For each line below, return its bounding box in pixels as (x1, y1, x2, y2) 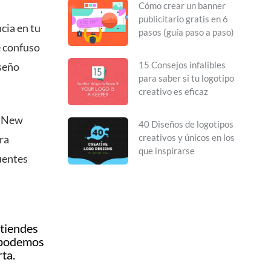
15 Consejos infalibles (139, 59, 226, 71)
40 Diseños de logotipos (139, 119, 233, 130)
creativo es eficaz (139, 86, 208, 97)
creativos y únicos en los (139, 132, 235, 143)
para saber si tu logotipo (139, 73, 234, 84)
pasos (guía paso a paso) (139, 27, 234, 38)
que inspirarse (139, 145, 195, 157)
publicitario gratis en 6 (139, 13, 228, 25)
